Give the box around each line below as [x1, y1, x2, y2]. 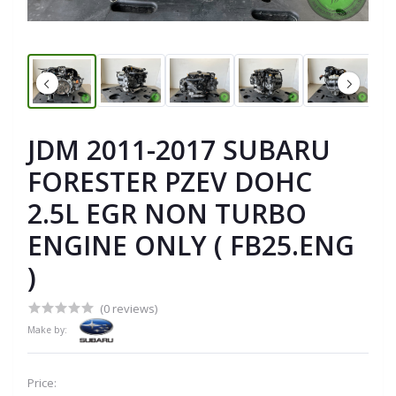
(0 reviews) [100, 300, 157, 316]
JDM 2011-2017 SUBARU [27, 131, 331, 168]
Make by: [27, 323, 70, 336]
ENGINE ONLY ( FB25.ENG [27, 226, 354, 263]
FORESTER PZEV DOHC [27, 163, 312, 200]
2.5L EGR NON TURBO [27, 194, 307, 232]
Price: [27, 374, 57, 391]
